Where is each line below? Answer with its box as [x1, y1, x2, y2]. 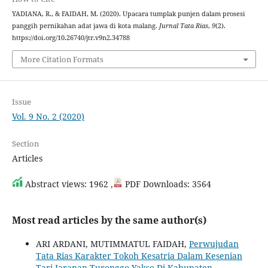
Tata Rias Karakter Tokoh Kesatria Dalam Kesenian [35, 249, 242, 261]
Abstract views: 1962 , [22, 178, 113, 190]
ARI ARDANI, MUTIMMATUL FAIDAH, [35, 237, 189, 249]
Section [11, 138, 39, 149]
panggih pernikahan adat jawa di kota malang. [11, 22, 159, 31]
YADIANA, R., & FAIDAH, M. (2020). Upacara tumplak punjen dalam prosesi [11, 10, 245, 19]
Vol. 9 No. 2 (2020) [11, 110, 84, 122]
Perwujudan [188, 237, 239, 249]
